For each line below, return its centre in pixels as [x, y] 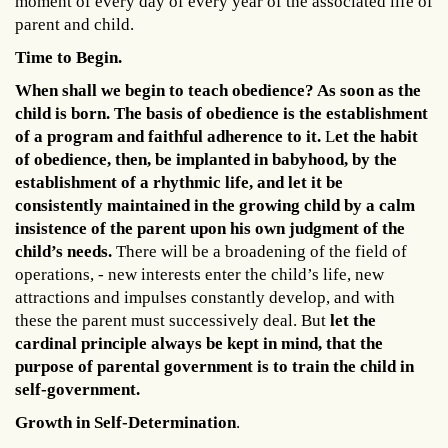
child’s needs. [63, 251]
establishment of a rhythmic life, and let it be [179, 182]
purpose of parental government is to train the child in [214, 366]
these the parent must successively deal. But [172, 320]
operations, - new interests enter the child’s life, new [199, 274]
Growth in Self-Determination [125, 422]
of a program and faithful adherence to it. [168, 136]
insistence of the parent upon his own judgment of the [210, 228]
